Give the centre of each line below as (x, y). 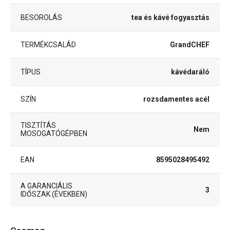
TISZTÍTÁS (38, 125)
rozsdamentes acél (176, 99)
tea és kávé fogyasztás (170, 17)
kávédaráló (190, 72)
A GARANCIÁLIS (46, 186)
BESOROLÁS (41, 17)
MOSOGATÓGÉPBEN (54, 133)
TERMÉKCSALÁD (48, 44)
